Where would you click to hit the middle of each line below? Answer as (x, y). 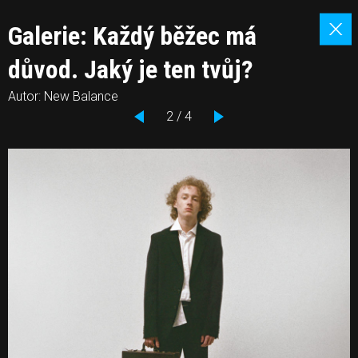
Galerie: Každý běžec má (132, 36)
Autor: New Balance (63, 96)
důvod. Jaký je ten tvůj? (131, 70)
